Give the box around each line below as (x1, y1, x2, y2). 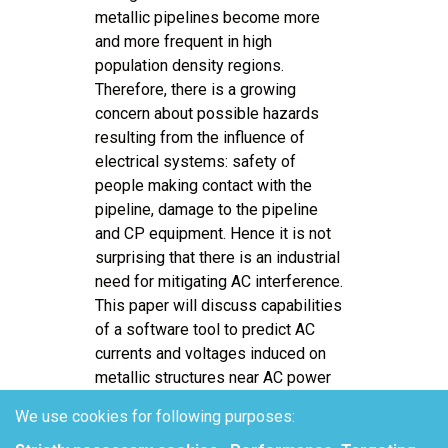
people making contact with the (95, 175, 312, 195)
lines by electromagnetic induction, (95, 391, 337, 411)
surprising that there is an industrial (95, 247, 340, 267)
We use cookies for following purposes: (15, 407, 295, 426)
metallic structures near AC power (95, 367, 331, 387)
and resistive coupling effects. (95, 415, 308, 435)
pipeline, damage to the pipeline (95, 199, 318, 219)
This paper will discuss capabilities (95, 295, 342, 315)
